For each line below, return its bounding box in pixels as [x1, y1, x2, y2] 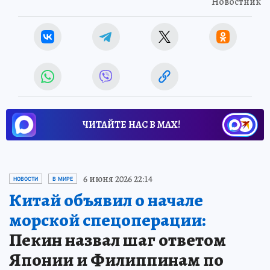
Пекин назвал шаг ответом [9, 227, 226, 252]
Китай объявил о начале [9, 187, 203, 212]
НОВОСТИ [13, 175, 38, 182]
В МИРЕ [52, 175, 73, 182]
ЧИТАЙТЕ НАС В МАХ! [83, 118, 180, 131]
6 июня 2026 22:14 [83, 172, 152, 186]
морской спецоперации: [9, 207, 206, 232]
